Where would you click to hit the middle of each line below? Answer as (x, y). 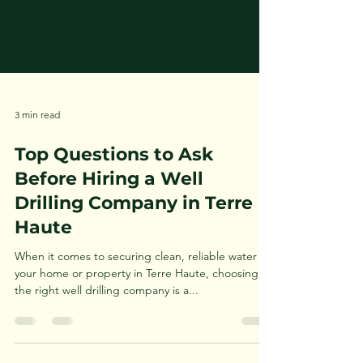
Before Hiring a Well (109, 243)
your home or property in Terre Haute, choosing (137, 338)
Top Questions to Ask (114, 219)
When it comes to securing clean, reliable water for (144, 321)
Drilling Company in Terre (134, 268)
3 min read (37, 179)
